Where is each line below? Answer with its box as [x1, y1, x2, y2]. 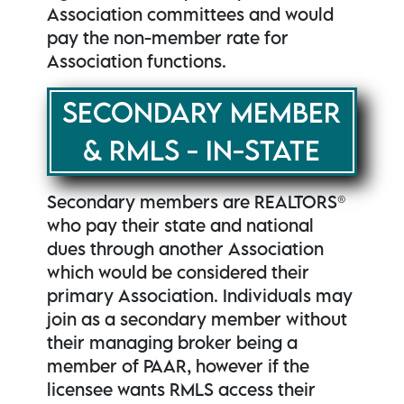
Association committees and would [47, 4, 335, 25]
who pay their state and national [47, 215, 315, 236]
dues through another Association [47, 238, 325, 260]
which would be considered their [47, 262, 310, 283]
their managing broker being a [47, 332, 298, 353]
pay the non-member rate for [47, 27, 289, 49]
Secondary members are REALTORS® [47, 191, 347, 213]
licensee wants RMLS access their [47, 379, 317, 400]
